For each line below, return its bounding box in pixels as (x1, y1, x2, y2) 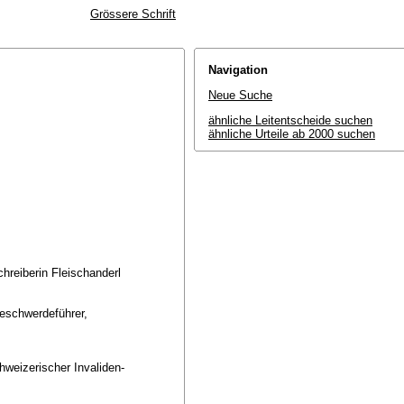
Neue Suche (208, 88, 272, 102)
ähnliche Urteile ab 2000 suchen (208, 127, 375, 141)
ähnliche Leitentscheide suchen (208, 114, 372, 127)
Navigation (208, 63, 268, 77)
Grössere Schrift (90, 7, 176, 21)
